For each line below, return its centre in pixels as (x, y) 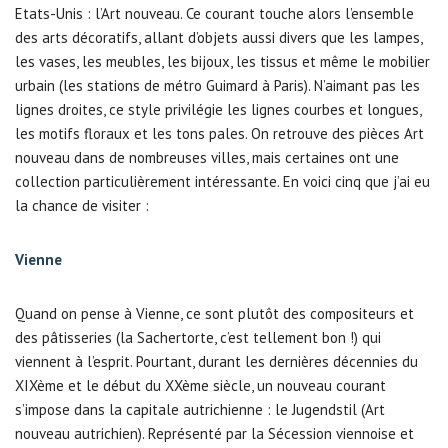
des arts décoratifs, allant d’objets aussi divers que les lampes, (218, 37)
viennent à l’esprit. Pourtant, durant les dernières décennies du (216, 361)
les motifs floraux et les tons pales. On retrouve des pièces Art (219, 133)
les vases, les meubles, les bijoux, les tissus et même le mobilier (222, 61)
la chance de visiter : (82, 205)
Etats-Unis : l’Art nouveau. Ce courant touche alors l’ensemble (214, 13)
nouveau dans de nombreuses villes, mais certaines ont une (207, 157)
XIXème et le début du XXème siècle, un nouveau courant (200, 385)
